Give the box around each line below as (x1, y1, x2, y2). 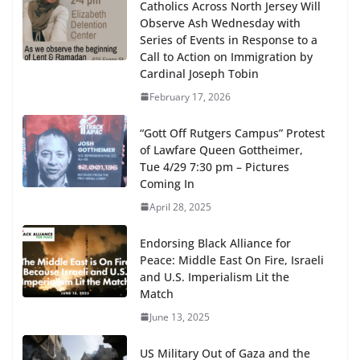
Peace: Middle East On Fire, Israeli (140, 252, 324, 268)
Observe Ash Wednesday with (140, 14, 301, 31)
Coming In (140, 175, 194, 191)
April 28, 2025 (149, 199, 211, 214)
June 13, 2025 (149, 309, 210, 324)
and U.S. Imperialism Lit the (140, 268, 289, 284)
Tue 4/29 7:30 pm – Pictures (140, 158, 289, 174)
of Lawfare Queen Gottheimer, (140, 141, 303, 157)
